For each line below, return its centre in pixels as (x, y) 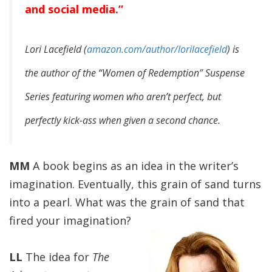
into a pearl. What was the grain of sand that (127, 202)
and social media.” (74, 9)
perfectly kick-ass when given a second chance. (123, 120)
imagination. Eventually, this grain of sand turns (135, 184)
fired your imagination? (70, 220)
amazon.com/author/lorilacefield (157, 49)
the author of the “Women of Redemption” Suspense (135, 73)
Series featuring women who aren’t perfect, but (123, 97)
